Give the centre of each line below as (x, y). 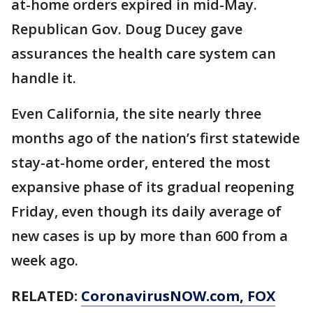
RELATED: (46, 296)
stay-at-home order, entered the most (141, 162)
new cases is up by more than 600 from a (150, 236)
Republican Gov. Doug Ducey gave (127, 29)
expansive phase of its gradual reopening (153, 187)
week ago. (45, 260)
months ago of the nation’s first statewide (155, 138)
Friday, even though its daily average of (146, 211)
